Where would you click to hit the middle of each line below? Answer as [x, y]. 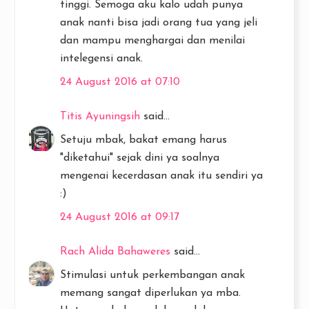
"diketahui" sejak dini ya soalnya [140, 158]
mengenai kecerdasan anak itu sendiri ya [161, 176]
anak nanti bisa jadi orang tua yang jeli [159, 23]
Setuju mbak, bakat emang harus [143, 140]
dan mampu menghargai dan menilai [152, 41]
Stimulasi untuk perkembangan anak [152, 276]
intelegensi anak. [101, 59]
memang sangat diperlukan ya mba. [150, 293]
